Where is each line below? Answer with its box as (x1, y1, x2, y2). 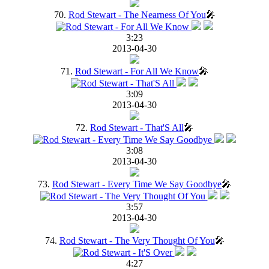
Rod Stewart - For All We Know (75, 65, 199, 76)
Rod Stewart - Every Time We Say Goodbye (52, 178, 222, 189)
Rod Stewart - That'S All (90, 122, 184, 133)
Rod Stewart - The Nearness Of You (68, 9, 206, 20)
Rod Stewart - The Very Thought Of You (59, 235, 215, 246)
